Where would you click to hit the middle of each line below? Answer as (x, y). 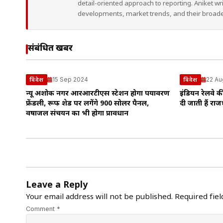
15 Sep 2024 (70, 79)
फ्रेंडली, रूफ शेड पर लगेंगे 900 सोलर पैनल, (87, 104)
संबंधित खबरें (50, 49)
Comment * (43, 209)
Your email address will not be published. (99, 197)
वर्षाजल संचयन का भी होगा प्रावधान (77, 114)
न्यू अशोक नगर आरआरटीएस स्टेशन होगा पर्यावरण (98, 94)
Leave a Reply (57, 185)
